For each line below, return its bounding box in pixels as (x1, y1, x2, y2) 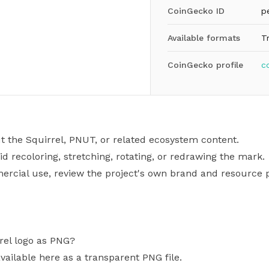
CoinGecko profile (167, 60, 243, 70)
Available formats (167, 33, 240, 43)
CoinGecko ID (167, 6, 225, 16)
